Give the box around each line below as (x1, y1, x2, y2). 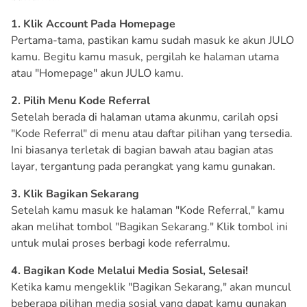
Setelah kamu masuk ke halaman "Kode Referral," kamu (11, 203, 284, 219)
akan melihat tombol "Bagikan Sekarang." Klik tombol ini (11, 219, 288, 235)
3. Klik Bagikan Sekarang (11, 186, 139, 202)
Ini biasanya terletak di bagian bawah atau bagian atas (11, 143, 273, 158)
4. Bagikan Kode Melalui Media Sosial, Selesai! (11, 263, 248, 279)
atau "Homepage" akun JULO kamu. (11, 66, 184, 82)
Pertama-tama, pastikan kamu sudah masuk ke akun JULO (11, 33, 294, 49)
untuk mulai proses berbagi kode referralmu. (11, 236, 230, 251)
